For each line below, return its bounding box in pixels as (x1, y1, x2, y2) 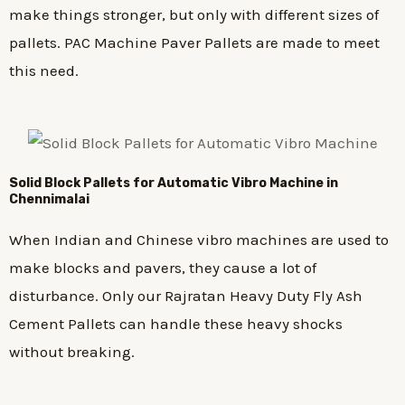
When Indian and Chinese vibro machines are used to (9, 231, 389, 250)
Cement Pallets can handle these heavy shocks (9, 315, 343, 334)
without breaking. (9, 343, 135, 362)
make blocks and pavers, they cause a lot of (9, 259, 316, 278)
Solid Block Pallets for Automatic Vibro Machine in (9, 175, 338, 192)
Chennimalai (9, 192, 89, 208)
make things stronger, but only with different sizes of (9, 5, 379, 24)
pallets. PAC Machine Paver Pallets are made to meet (9, 33, 380, 52)
